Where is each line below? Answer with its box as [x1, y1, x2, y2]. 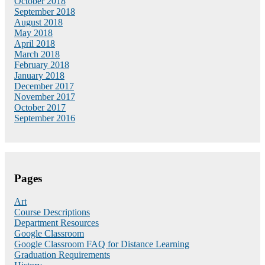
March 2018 [14, 49, 60, 59]
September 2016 [14, 112, 75, 123]
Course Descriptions [14, 207, 90, 218]
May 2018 [14, 27, 53, 38]
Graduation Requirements [14, 250, 110, 260]
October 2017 [14, 102, 66, 112]
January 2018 [14, 70, 64, 80]
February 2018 [14, 59, 69, 70]
